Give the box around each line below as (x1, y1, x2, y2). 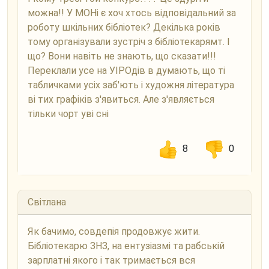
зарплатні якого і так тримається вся (28, 254, 195, 266)
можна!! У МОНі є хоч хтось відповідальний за (28, 7, 236, 19)
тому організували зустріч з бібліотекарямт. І (28, 35, 230, 47)
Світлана (28, 196, 66, 208)
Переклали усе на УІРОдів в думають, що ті (28, 64, 225, 76)
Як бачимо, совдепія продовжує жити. (28, 225, 200, 237)
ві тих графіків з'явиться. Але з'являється (28, 93, 214, 105)
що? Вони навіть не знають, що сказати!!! (28, 50, 216, 62)
